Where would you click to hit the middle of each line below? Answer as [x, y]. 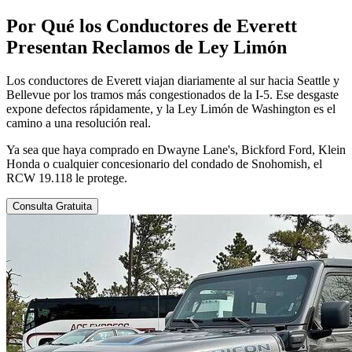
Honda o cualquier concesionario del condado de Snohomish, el [164, 163]
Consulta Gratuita [52, 206]
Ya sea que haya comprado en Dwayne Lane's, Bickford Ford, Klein [176, 149]
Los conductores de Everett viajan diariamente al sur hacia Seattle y [173, 80]
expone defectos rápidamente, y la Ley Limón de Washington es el [171, 108]
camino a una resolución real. [79, 123]
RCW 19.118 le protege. [67, 178]
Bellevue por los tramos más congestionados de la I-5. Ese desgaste [172, 94]
